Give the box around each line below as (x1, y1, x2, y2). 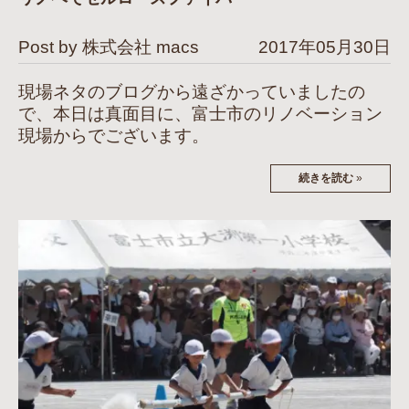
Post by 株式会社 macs (18, 37, 199, 57)
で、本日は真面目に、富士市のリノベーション (18, 103, 383, 123)
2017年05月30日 (258, 37, 391, 57)
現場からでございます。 (18, 125, 209, 145)
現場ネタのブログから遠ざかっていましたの (18, 81, 365, 101)
